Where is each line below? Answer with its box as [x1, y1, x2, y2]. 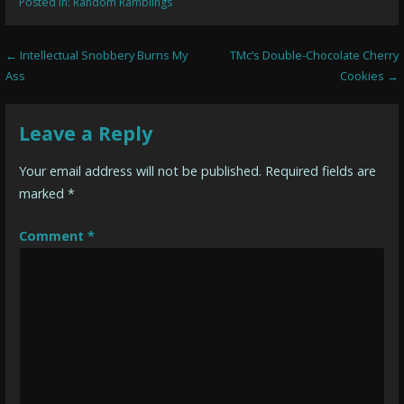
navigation [5, 76, 133, 109]
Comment [18, 226, 87, 244]
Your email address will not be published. [18, 162, 262, 180]
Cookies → [339, 67, 399, 84]
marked [18, 185, 68, 203]
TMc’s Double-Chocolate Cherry [229, 46, 399, 63]
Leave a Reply [18, 119, 152, 146]
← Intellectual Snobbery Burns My [5, 46, 188, 63]
